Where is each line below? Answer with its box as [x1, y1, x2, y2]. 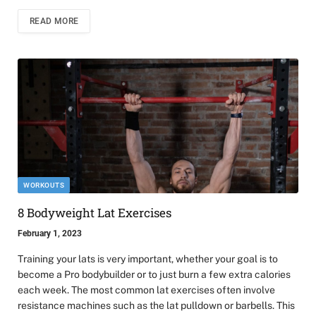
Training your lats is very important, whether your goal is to [18, 253, 278, 265]
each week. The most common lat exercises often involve [18, 284, 275, 296]
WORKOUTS [23, 181, 64, 189]
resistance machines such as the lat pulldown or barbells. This [18, 299, 295, 311]
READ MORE [30, 16, 79, 27]
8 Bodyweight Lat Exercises [18, 204, 171, 221]
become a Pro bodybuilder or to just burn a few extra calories [18, 268, 291, 280]
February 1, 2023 [18, 228, 82, 238]
